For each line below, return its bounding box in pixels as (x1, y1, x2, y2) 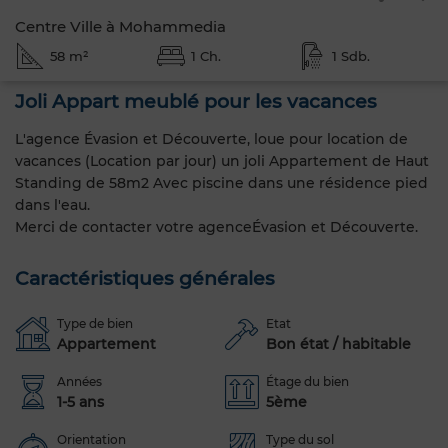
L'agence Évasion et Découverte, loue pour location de (15, 129, 408, 148)
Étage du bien (266, 373, 349, 389)
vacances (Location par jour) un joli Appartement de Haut (15, 151, 429, 170)
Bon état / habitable (266, 334, 411, 353)
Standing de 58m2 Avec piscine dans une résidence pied (15, 173, 428, 192)
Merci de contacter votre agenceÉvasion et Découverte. (15, 217, 418, 236)
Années (57, 373, 102, 389)
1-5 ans (57, 392, 104, 411)
